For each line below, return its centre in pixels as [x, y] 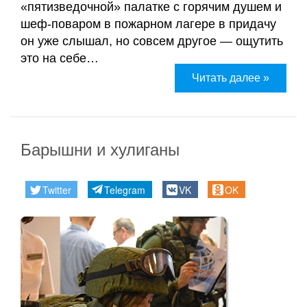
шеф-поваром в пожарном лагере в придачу [148, 24]
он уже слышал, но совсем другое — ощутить [152, 41]
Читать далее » [231, 77]
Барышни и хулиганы [100, 149]
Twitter [57, 189]
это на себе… [60, 58]
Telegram [125, 189]
